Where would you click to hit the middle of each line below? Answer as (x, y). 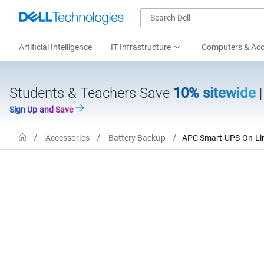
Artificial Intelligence (55, 47)
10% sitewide (216, 93)
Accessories (67, 138)
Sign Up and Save (42, 110)
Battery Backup (137, 138)
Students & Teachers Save (91, 93)
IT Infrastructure (141, 47)
